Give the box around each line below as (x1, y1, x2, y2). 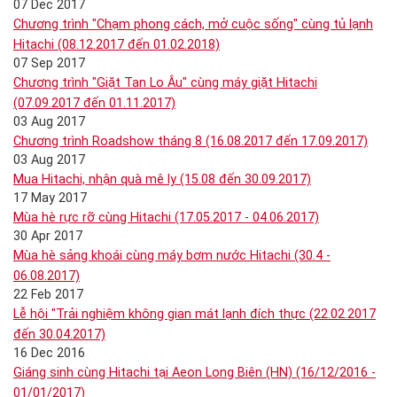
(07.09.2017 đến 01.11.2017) (13, 96, 175, 111)
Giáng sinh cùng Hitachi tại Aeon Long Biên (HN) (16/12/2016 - (13, 365, 376, 380)
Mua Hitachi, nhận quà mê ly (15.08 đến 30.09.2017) (13, 172, 311, 187)
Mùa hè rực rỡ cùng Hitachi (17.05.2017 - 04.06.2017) (13, 210, 319, 225)
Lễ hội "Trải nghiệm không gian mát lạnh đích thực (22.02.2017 (13, 307, 376, 322)
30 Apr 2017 (13, 229, 82, 244)
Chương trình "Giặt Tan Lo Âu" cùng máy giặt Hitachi (13, 75, 317, 90)
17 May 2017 (13, 191, 87, 206)
